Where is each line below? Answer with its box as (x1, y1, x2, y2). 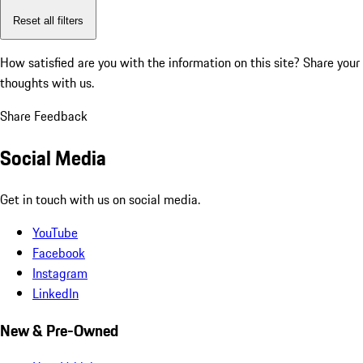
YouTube (32, 222, 78, 242)
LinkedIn (32, 283, 79, 303)
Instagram (32, 263, 88, 283)
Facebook (32, 242, 85, 263)
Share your (303, 53, 360, 73)
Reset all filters (13, 14, 83, 27)
